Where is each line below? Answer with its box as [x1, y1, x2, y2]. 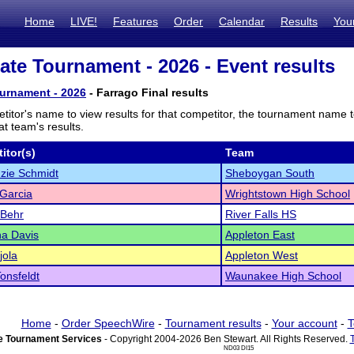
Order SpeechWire [61, 317, 155, 330]
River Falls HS [225, 208, 296, 220]
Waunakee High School [225, 269, 341, 282]
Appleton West [225, 249, 298, 262]
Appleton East [225, 228, 295, 241]
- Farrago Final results [86, 86, 209, 99]
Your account [271, 317, 337, 330]
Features [113, 15, 158, 28]
